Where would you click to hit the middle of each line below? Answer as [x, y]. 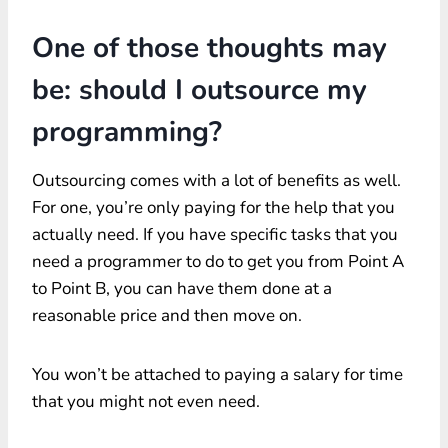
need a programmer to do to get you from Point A [218, 261]
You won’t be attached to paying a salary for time [217, 374]
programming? [127, 131]
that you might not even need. [146, 401]
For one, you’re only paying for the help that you [213, 207]
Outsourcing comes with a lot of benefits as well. [216, 180]
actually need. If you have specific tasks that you [215, 234]
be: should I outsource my [199, 89]
